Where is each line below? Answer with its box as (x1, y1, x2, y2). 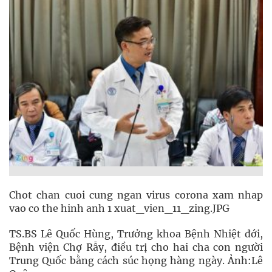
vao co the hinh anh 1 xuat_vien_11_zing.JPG (9, 202, 229, 214)
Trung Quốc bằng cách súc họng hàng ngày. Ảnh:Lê (9, 254, 263, 267)
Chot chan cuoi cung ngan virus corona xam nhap (9, 189, 263, 201)
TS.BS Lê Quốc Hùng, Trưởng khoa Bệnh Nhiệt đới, (9, 228, 263, 240)
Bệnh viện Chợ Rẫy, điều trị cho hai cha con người (9, 241, 263, 253)
